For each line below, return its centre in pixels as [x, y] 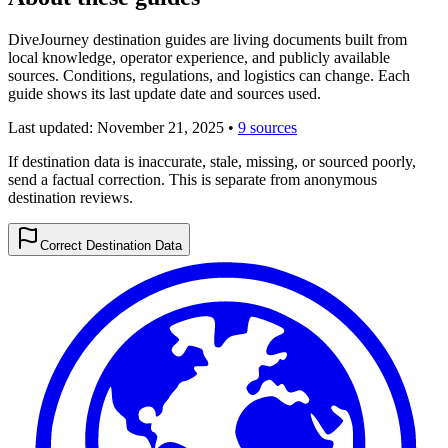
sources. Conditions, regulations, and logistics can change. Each [209, 76]
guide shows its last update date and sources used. [164, 94]
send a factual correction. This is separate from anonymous [192, 180]
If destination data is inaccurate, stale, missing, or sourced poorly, [212, 162]
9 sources [267, 128]
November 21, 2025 [160, 128]
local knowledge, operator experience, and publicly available [199, 58]
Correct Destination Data [111, 246]
